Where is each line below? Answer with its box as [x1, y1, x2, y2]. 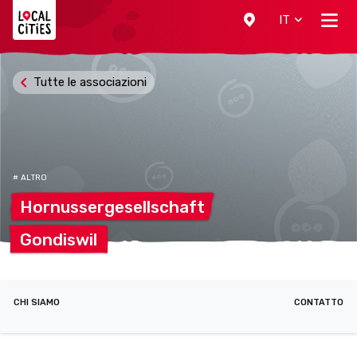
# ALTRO [13, 173, 48, 182]
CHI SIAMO [14, 297, 60, 308]
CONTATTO [294, 297, 343, 308]
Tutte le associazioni [33, 75, 147, 89]
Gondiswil [20, 229, 97, 249]
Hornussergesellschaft [20, 197, 205, 217]
